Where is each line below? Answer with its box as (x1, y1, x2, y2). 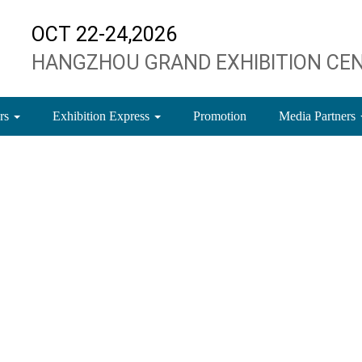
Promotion (193, 109, 246, 123)
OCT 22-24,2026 (32, 23, 177, 46)
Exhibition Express (53, 109, 153, 123)
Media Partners (279, 109, 359, 123)
